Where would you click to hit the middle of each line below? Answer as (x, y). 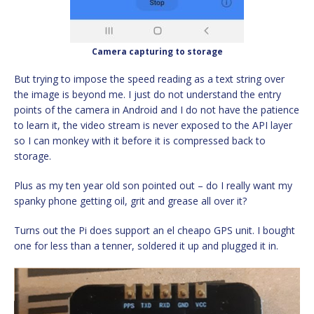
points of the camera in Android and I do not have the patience (157, 109)
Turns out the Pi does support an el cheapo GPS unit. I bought (155, 230)
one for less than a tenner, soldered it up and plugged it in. (146, 245)
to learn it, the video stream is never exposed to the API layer (153, 125)
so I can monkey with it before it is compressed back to (140, 140)
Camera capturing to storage (157, 51)
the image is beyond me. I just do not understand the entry (148, 94)
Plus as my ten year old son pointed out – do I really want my (153, 185)
